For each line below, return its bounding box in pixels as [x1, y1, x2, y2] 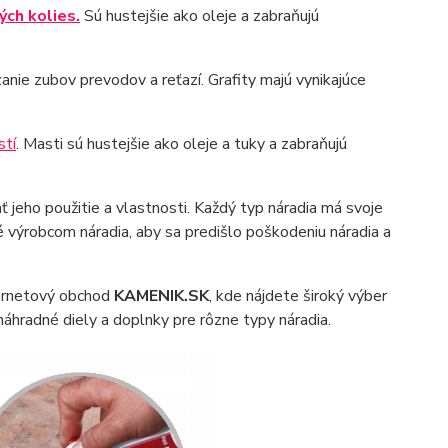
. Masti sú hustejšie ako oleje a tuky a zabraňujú [15, 133, 347, 155]
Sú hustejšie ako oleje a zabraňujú [79, 5, 319, 27]
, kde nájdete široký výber [208, 285, 387, 307]
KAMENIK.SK [113, 285, 209, 307]
